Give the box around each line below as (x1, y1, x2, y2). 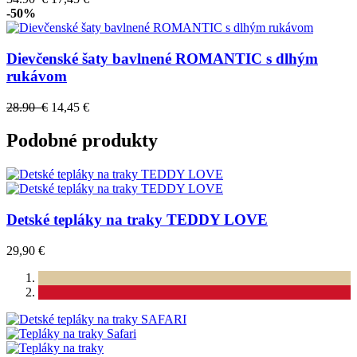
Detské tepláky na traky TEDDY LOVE (6, 211, 268, 229)
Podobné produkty (6, 130, 158, 151)
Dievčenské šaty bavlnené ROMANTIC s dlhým (6, 49, 318, 67)
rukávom (6, 67, 67, 84)
